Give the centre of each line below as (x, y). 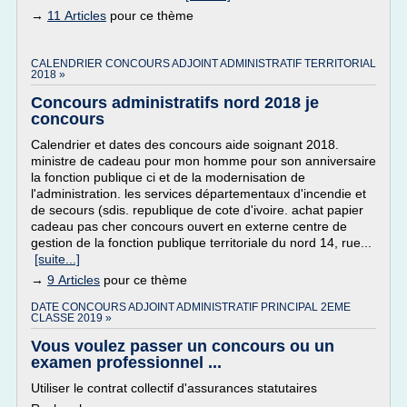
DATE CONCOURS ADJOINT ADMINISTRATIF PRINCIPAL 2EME (191, 307)
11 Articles (77, 15)
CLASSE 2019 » (71, 318)
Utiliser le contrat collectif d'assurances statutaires (174, 388)
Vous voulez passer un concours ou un (183, 346)
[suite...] (57, 259)
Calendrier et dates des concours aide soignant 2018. (185, 144)
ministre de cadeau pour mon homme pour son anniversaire (203, 161)
